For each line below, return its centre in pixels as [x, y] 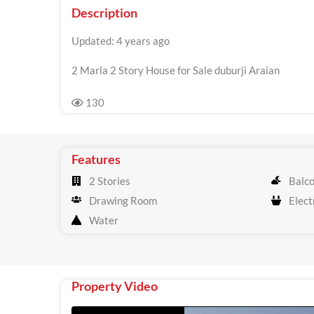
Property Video [115, 286]
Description [104, 13]
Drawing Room [121, 200]
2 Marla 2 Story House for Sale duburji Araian [176, 70]
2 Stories [108, 181]
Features [96, 159]
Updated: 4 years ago [121, 41]
